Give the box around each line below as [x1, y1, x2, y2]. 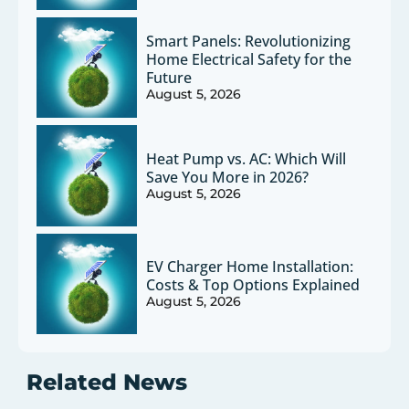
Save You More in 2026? [146, 166, 309, 187]
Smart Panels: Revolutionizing [146, 31, 351, 52]
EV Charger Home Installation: [146, 257, 354, 278]
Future [146, 68, 193, 89]
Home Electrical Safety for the [146, 49, 352, 70]
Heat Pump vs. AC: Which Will [146, 148, 347, 169]
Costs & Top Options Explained [146, 275, 361, 296]
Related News [26, 368, 187, 395]
